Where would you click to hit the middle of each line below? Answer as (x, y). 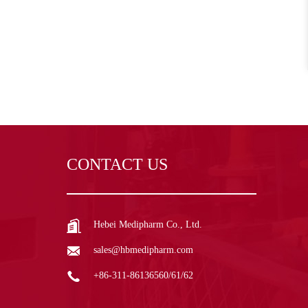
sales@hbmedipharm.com (143, 250)
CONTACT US (117, 165)
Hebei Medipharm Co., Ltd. (148, 225)
